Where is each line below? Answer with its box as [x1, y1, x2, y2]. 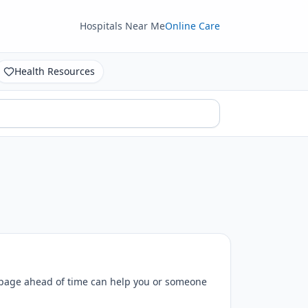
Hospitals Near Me [80, 19, 165, 32]
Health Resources [14, 65, 95, 78]
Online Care [165, 19, 220, 32]
